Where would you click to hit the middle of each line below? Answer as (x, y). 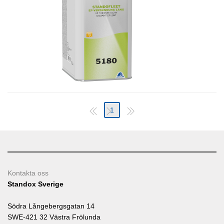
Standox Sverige (35, 184)
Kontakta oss (28, 173)
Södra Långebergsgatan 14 (51, 206)
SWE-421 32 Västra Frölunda (54, 217)
